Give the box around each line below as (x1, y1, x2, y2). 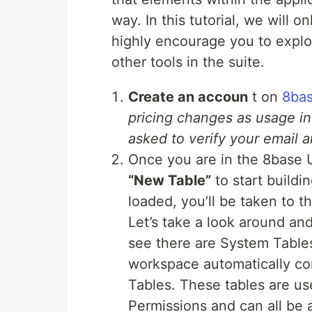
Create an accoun (128, 88, 248, 105)
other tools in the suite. (111, 54, 265, 70)
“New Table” (128, 172, 211, 189)
